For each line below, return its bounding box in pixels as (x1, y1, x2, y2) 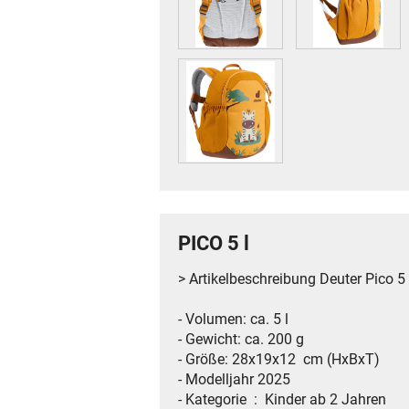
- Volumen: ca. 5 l (178, 309, 288, 328)
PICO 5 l (178, 232, 249, 256)
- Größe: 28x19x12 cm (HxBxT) (178, 350, 380, 368)
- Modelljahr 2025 (178, 370, 290, 388)
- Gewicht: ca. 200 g (178, 330, 304, 348)
